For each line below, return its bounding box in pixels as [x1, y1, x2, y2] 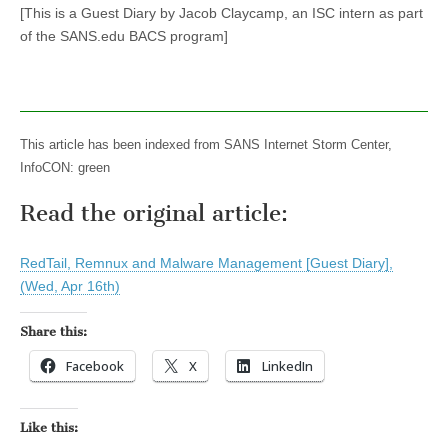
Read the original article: [20, 200, 288, 228]
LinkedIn [262, 357, 313, 376]
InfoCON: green [20, 160, 110, 175]
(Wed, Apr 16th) [20, 278, 120, 295]
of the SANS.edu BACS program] [20, 28, 228, 44]
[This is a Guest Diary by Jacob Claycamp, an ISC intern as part [20, 5, 423, 21]
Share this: [20, 324, 87, 340]
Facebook [66, 357, 124, 376]
